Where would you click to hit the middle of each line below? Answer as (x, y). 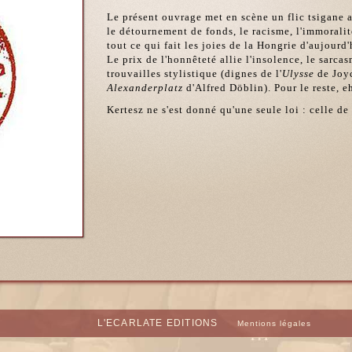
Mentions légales (274, 323)
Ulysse (298, 73)
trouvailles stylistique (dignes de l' (194, 73)
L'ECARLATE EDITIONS (158, 323)
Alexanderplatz (145, 88)
